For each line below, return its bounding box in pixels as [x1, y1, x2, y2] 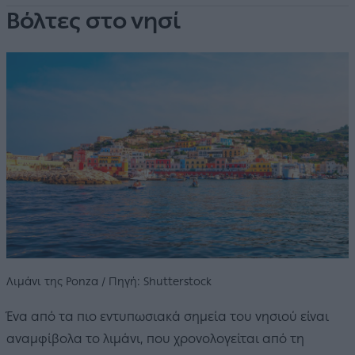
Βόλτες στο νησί [6, 6, 181, 34]
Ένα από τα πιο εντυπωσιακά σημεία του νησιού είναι [6, 308, 329, 324]
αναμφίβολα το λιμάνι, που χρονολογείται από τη [6, 330, 304, 346]
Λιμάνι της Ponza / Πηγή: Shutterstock [6, 274, 212, 288]
